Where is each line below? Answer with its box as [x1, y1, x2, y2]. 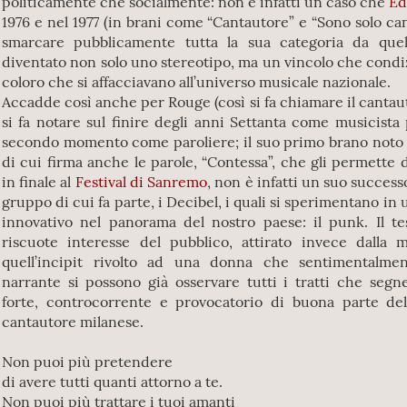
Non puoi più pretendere [2, 352, 173, 371]
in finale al [2, 173, 75, 191]
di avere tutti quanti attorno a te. [2, 372, 223, 391]
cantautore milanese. [2, 313, 144, 331]
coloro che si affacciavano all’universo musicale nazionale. [2, 73, 391, 91]
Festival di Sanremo [74, 173, 208, 191]
